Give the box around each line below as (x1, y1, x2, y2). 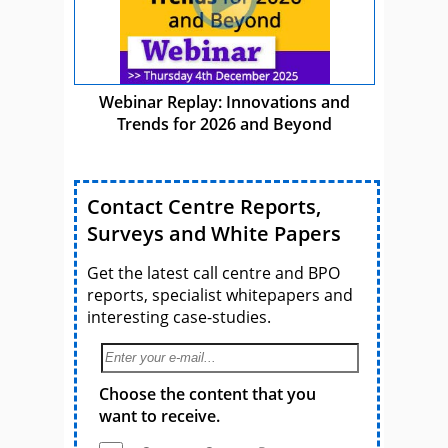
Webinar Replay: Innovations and (98, 90, 350, 113)
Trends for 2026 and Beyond (116, 112, 332, 135)
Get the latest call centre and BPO (87, 261, 340, 284)
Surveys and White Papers (87, 219, 341, 247)
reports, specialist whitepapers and (87, 283, 353, 306)
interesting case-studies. (87, 305, 271, 328)
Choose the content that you (99, 382, 316, 405)
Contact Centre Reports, (87, 192, 321, 220)
